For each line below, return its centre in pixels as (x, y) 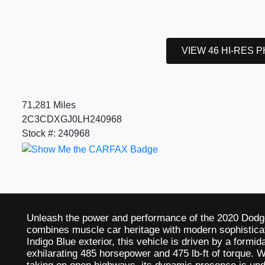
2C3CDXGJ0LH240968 (72, 119)
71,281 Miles (49, 105)
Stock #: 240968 (56, 134)
